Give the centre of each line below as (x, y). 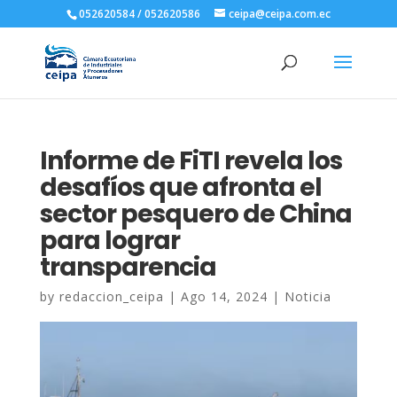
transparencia (128, 267)
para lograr (109, 241)
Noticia (307, 296)
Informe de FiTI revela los (191, 161)
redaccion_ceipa (111, 296)
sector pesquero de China (195, 214)
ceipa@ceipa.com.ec (279, 14)
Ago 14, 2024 (224, 296)
